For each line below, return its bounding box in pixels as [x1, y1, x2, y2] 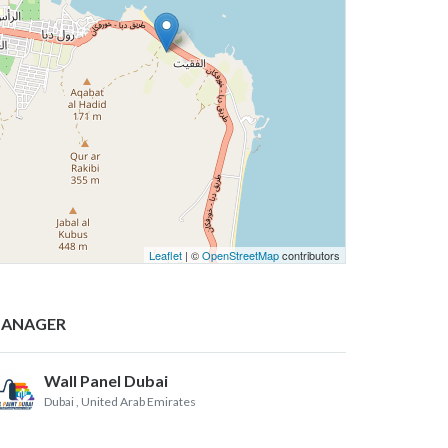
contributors [279, 246, 340, 263]
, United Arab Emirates [76, 393, 196, 409]
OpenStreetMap [202, 246, 279, 263]
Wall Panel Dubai [44, 370, 168, 390]
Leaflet [149, 246, 182, 263]
